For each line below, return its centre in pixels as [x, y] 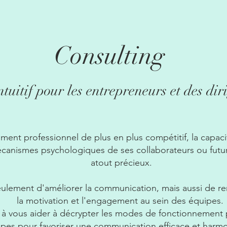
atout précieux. [121, 163]
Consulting [109, 56]
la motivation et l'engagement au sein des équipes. [121, 201]
